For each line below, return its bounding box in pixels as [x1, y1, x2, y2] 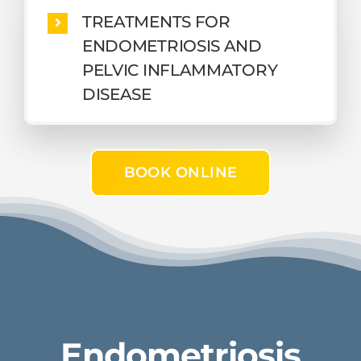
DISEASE [81, 84, 151, 104]
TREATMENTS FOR [81, 11, 230, 31]
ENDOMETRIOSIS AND [81, 35, 262, 56]
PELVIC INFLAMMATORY [81, 60, 278, 80]
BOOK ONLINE [123, 163, 238, 181]
